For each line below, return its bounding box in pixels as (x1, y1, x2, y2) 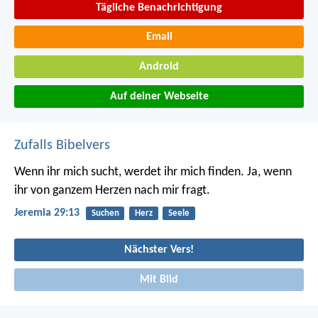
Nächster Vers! (124, 243, 194, 256)
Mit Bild (140, 273, 178, 285)
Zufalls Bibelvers (14, 138, 110, 153)
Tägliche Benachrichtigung (96, 1, 222, 13)
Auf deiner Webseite (109, 90, 209, 102)
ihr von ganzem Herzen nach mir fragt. (14, 183, 210, 197)
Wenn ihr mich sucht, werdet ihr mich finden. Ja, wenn (14, 165, 292, 179)
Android (139, 61, 179, 72)
